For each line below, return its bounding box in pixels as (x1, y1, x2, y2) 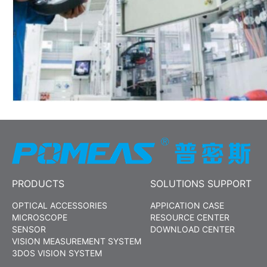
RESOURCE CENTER (150, 212, 229, 223)
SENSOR (11, 224, 46, 235)
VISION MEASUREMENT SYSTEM (11, 236, 141, 247)
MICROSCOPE (11, 212, 67, 223)
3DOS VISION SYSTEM (11, 248, 102, 259)
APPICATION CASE (150, 200, 224, 211)
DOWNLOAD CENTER (150, 224, 235, 235)
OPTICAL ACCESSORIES (11, 200, 107, 211)
